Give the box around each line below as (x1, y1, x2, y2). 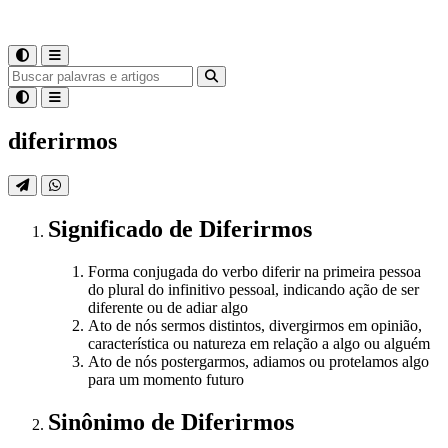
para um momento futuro (88, 370, 244, 388)
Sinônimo (48, 408, 151, 435)
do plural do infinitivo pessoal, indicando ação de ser (88, 280, 419, 298)
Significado (48, 215, 169, 242)
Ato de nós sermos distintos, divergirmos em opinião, (88, 316, 422, 334)
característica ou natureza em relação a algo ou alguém (88, 334, 430, 352)
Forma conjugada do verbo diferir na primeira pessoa (88, 262, 421, 280)
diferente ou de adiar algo (88, 298, 248, 316)
